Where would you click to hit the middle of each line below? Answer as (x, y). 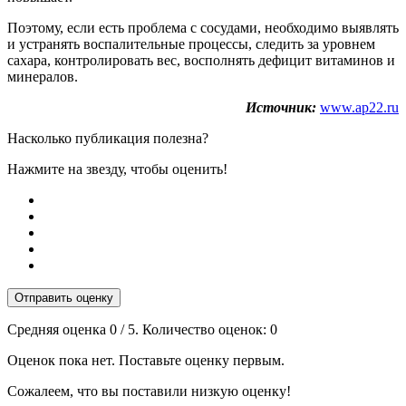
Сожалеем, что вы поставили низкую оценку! (149, 391)
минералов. (43, 76)
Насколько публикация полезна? (108, 138)
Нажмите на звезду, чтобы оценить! (117, 169)
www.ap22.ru (359, 107)
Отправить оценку (64, 297)
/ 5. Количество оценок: (193, 329)
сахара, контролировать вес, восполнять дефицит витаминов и (201, 60)
